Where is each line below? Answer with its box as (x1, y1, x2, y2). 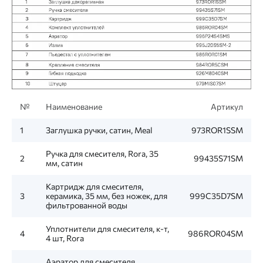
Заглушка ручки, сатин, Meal (46, 124, 153, 135)
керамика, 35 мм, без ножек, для (46, 190, 167, 201)
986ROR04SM (188, 228, 243, 238)
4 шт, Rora (46, 232, 84, 243)
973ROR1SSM (191, 124, 243, 135)
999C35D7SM (190, 190, 243, 201)
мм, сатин (46, 157, 83, 168)
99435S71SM (194, 153, 243, 163)
